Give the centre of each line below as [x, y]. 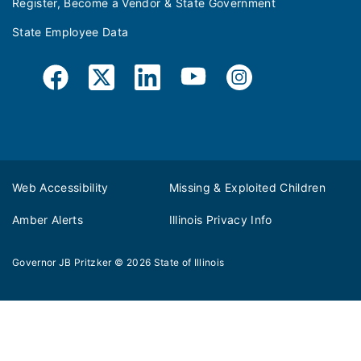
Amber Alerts [48, 219]
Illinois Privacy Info [220, 219]
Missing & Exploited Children [247, 188]
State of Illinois [189, 263]
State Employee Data [71, 32]
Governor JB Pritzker [62, 263]
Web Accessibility [60, 188]
